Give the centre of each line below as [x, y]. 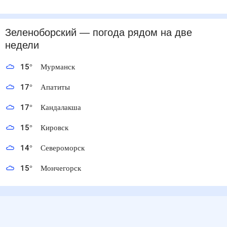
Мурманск [59, 67]
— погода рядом [120, 33]
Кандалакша [63, 107]
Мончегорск [62, 168]
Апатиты [56, 87]
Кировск [56, 128]
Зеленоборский [43, 33]
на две [176, 33]
